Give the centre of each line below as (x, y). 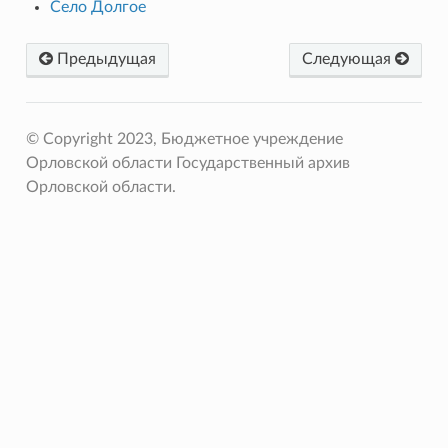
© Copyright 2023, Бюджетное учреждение (184, 138)
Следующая (349, 58)
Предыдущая (104, 58)
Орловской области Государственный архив (187, 162)
